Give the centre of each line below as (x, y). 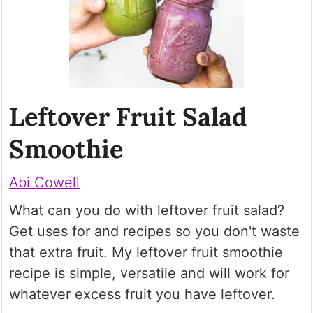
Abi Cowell (45, 182)
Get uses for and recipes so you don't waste (155, 231)
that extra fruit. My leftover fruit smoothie (146, 252)
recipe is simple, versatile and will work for (150, 273)
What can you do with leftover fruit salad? (147, 210)
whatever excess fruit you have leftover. (143, 294)
